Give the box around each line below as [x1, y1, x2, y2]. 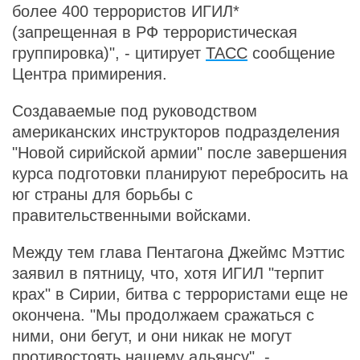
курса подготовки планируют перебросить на [12, 165, 348, 182]
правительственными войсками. [12, 207, 252, 224]
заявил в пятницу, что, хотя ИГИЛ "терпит [12, 264, 324, 282]
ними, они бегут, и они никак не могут [12, 327, 292, 345]
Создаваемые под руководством [12, 102, 257, 120]
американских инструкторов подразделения [12, 123, 340, 141]
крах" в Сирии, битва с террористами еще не [12, 285, 348, 303]
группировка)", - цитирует [12, 44, 206, 62]
